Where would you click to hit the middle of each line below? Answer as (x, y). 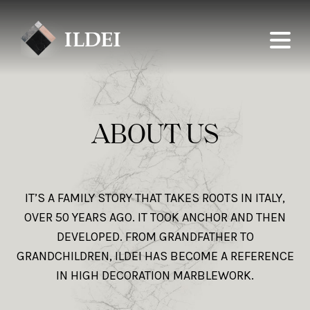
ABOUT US (155, 133)
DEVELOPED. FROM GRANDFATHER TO (155, 237)
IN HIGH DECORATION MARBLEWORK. (155, 275)
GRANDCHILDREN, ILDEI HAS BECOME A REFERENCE (155, 256)
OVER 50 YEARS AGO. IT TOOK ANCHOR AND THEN (155, 217)
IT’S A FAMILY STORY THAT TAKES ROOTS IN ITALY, (155, 198)
